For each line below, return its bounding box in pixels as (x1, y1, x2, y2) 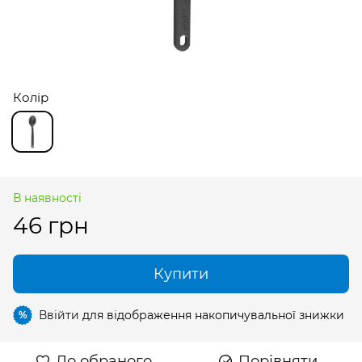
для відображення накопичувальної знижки (79, 307, 344, 322)
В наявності (13, 190, 82, 205)
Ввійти (39, 307, 79, 322)
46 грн (13, 211, 89, 239)
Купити (154, 264, 208, 283)
